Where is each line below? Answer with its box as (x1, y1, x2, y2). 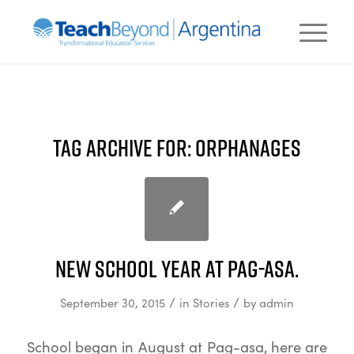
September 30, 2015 (59, 295, 165, 311)
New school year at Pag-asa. (55, 252, 299, 284)
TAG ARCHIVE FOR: (52, 131, 195, 164)
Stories (192, 295, 229, 311)
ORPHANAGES (194, 131, 301, 164)
